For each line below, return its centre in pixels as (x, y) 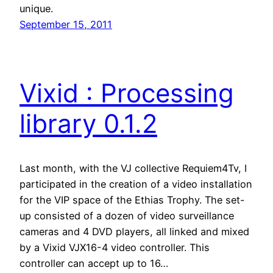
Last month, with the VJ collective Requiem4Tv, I (133, 168)
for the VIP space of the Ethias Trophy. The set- (132, 200)
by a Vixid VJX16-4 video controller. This (115, 247)
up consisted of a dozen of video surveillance (127, 215)
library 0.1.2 (88, 123)
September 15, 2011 (66, 24)
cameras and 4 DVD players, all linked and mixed (134, 231)
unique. (36, 8)
